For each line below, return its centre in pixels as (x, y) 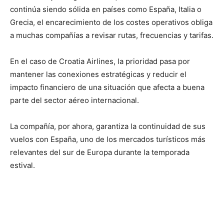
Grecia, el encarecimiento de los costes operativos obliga (111, 22)
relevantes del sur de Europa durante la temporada (100, 152)
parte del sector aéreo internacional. (74, 100)
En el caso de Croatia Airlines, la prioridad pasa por (100, 61)
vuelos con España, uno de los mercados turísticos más (108, 139)
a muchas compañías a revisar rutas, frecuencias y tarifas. (112, 35)
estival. (22, 165)
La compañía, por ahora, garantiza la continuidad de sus (108, 126)
